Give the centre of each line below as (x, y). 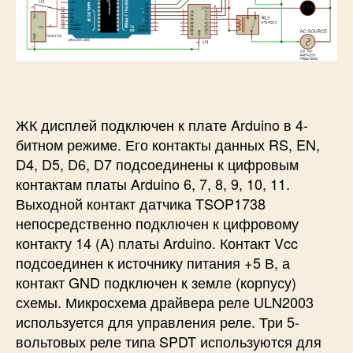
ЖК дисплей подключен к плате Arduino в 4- (162, 124)
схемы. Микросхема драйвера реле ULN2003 (165, 301)
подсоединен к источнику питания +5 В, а (153, 262)
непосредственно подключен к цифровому (157, 223)
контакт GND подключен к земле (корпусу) (156, 282)
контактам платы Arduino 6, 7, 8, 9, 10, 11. (153, 183)
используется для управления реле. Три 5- (158, 321)
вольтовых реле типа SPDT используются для (169, 341)
